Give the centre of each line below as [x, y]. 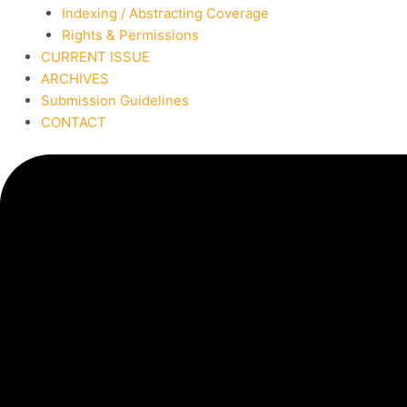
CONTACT [74, 123]
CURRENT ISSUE [95, 57]
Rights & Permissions [130, 35]
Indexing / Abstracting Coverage [165, 14]
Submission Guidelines [115, 101]
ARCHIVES [75, 79]
